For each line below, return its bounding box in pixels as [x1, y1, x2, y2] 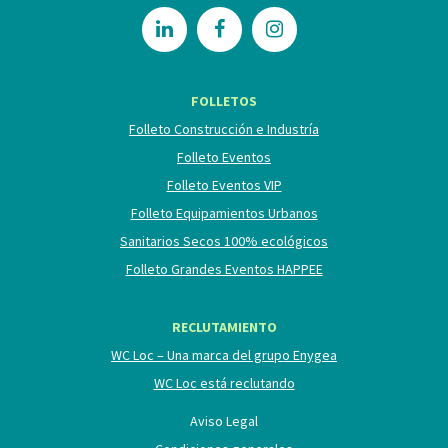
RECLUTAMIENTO [171, 318, 277, 337]
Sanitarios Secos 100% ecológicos [120, 232, 328, 251]
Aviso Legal [190, 412, 258, 431]
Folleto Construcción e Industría [129, 120, 319, 139]
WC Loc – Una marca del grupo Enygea [111, 346, 337, 365]
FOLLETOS [191, 92, 257, 111]
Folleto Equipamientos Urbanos [130, 204, 318, 223]
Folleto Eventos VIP [166, 176, 282, 195]
